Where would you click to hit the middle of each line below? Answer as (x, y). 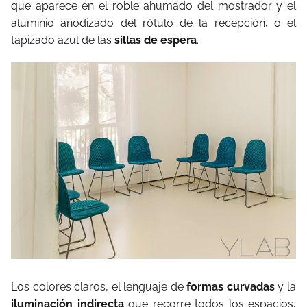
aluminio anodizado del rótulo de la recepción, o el (153, 23)
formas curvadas (231, 287)
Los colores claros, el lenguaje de (99, 287)
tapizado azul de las (63, 40)
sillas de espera (156, 40)
